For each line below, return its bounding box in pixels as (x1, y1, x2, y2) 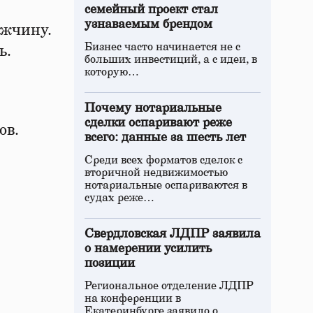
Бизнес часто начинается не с (85, 41, 240, 52)
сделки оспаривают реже (85, 117, 232, 129)
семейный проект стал (85, 3, 218, 16)
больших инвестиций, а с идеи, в (85, 54, 257, 65)
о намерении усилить (85, 242, 212, 255)
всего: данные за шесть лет (85, 131, 246, 144)
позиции (85, 257, 135, 270)
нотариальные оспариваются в (85, 180, 247, 191)
